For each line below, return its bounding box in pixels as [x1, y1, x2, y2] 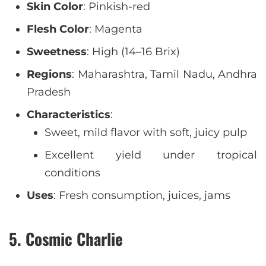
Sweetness [27, 45, 87, 58]
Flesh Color [27, 23, 89, 36]
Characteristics [27, 108, 110, 121]
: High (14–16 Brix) [87, 45, 180, 58]
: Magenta [89, 23, 142, 36]
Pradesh [27, 85, 71, 99]
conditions [45, 166, 100, 179]
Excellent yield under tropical [45, 148, 257, 161]
